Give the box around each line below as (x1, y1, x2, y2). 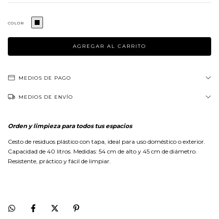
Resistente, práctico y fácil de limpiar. (8, 157, 111, 165)
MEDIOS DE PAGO (19, 75, 71, 81)
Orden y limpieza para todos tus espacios (8, 122, 132, 130)
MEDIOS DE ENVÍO (19, 94, 73, 100)
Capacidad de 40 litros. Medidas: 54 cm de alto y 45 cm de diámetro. (8, 148, 197, 155)
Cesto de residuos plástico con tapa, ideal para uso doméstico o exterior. (8, 138, 205, 145)
